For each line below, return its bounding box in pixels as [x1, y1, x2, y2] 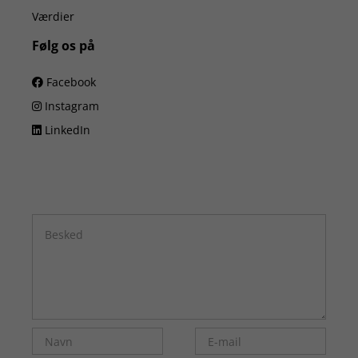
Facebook [43, 74, 96, 90]
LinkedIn [42, 122, 90, 138]
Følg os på [32, 37, 95, 55]
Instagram [42, 98, 99, 114]
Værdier [32, 9, 74, 25]
